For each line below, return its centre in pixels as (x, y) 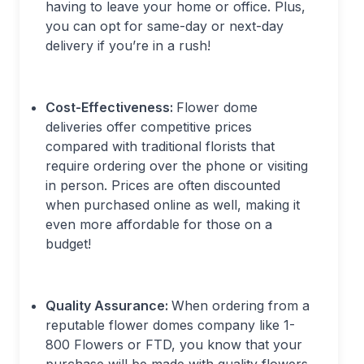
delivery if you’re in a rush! (130, 46)
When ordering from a (240, 306)
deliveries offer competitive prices (149, 127)
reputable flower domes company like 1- (170, 325)
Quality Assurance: (108, 306)
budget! (70, 244)
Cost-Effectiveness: (111, 108)
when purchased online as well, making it (173, 205)
